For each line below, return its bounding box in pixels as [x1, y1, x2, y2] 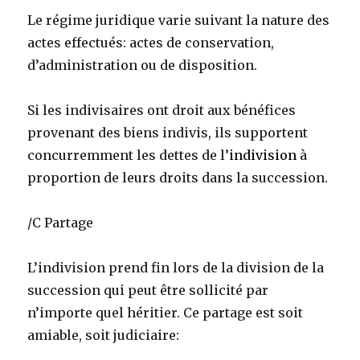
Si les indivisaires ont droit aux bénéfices [27, 102, 297, 119]
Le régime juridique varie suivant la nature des [27, 12, 330, 29]
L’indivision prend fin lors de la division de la [27, 260, 325, 276]
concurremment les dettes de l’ [27, 147, 230, 164]
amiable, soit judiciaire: [27, 327, 180, 344]
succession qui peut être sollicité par [27, 282, 269, 299]
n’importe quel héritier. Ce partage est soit [27, 305, 304, 321]
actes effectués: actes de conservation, [27, 35, 275, 51]
